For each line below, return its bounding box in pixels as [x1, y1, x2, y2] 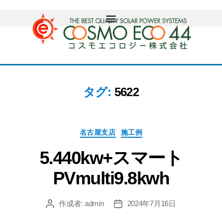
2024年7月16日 [127, 199, 176, 208]
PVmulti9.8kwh [53, 167, 169, 188]
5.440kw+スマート [39, 147, 183, 168]
